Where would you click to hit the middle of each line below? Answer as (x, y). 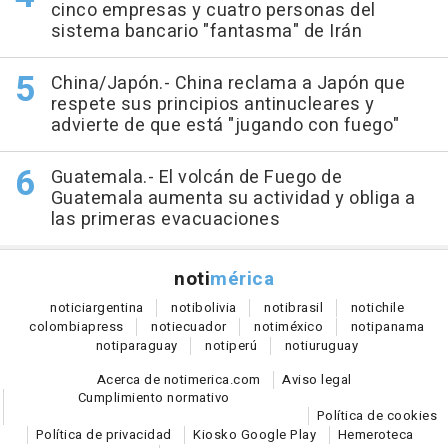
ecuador (201, 327)
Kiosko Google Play (254, 435)
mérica (242, 279)
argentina (114, 308)
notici (67, 308)
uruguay (333, 346)
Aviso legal (317, 380)
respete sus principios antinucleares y (212, 105)
